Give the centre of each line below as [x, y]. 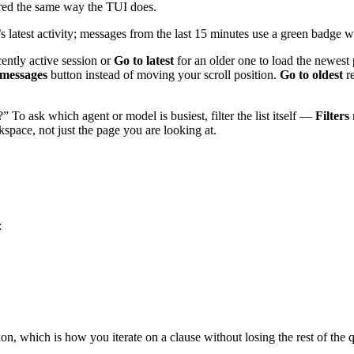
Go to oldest [311, 75]
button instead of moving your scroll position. [164, 75]
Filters [332, 116]
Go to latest [144, 61]
